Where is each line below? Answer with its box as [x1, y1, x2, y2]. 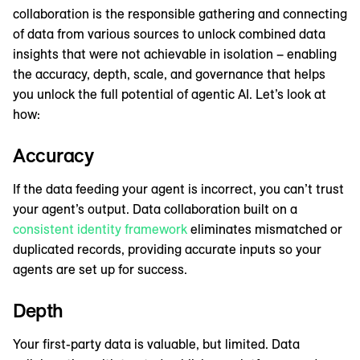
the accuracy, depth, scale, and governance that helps [13, 66, 325, 83]
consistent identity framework [13, 221, 187, 238]
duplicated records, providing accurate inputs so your [13, 241, 321, 258]
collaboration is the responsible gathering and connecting [13, 6, 347, 22]
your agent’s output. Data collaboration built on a [13, 201, 297, 218]
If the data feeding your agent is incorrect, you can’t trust [13, 181, 344, 198]
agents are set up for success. [13, 261, 187, 278]
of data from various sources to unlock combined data [13, 26, 325, 43]
